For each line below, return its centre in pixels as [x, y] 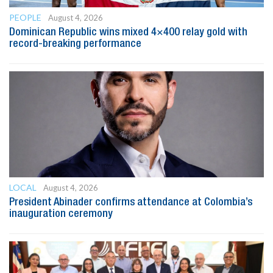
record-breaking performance [75, 44]
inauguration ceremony [61, 214]
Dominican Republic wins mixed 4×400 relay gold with [128, 32]
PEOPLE [25, 17]
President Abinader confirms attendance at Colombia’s [131, 202]
